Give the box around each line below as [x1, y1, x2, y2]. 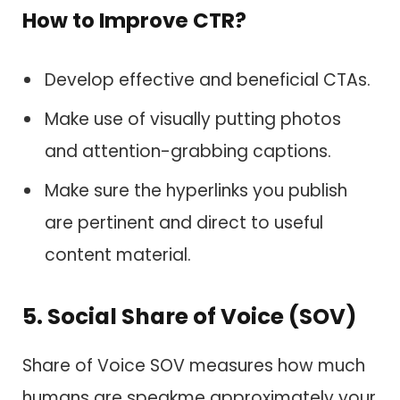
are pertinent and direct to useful [45, 211, 323, 236]
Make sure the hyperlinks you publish [45, 179, 347, 204]
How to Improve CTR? [22, 6, 246, 36]
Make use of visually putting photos [45, 106, 341, 131]
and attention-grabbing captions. [45, 138, 331, 163]
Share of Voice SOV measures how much [22, 353, 365, 378]
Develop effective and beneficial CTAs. [45, 67, 371, 92]
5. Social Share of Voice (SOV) [22, 301, 356, 333]
